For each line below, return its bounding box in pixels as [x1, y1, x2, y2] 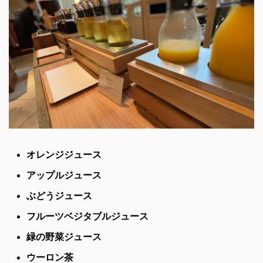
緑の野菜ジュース [26, 231, 102, 242]
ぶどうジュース [26, 190, 92, 201]
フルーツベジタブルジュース [26, 211, 149, 221]
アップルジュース [26, 170, 102, 180]
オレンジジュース [26, 149, 102, 160]
